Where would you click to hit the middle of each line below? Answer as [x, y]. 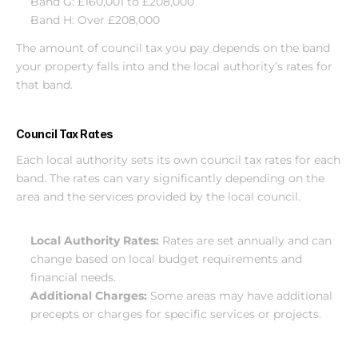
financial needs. [73, 277]
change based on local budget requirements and [166, 259]
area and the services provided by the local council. [158, 197]
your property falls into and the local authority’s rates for [174, 66]
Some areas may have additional [241, 296]
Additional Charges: [90, 296]
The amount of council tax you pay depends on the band [173, 48]
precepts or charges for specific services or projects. [176, 314]
